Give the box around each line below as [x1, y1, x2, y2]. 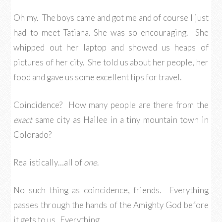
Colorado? [13, 129, 52, 140]
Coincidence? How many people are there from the [13, 100, 209, 110]
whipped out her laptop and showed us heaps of [13, 42, 209, 53]
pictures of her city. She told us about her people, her [13, 57, 209, 67]
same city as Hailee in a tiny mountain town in [32, 114, 209, 125]
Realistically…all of [13, 157, 84, 167]
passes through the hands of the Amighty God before [13, 200, 209, 210]
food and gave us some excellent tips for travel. [13, 72, 182, 82]
